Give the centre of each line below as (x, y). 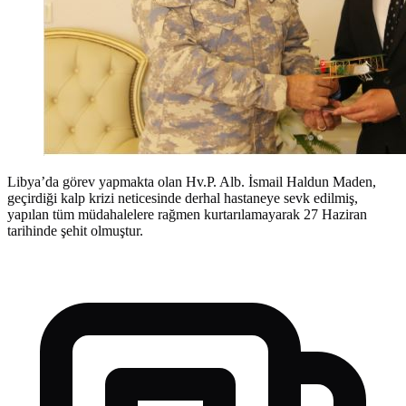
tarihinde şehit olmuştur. (75, 231)
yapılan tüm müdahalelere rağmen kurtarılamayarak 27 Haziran (187, 215)
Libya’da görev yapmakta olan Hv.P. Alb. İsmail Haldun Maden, (192, 182)
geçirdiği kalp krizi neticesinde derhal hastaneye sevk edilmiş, (183, 198)
